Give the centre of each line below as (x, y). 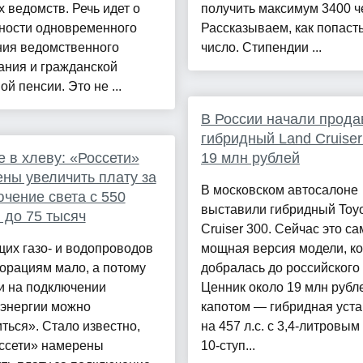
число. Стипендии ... (261, 48)
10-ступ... (228, 346)
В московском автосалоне (279, 190)
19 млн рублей (250, 158)
